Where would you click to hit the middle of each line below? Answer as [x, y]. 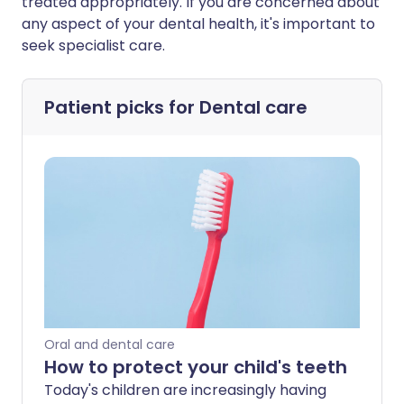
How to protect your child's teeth [196, 367]
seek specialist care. [93, 46]
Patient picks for [122, 108]
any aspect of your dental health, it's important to [198, 24]
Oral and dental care [110, 345]
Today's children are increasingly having [185, 390]
